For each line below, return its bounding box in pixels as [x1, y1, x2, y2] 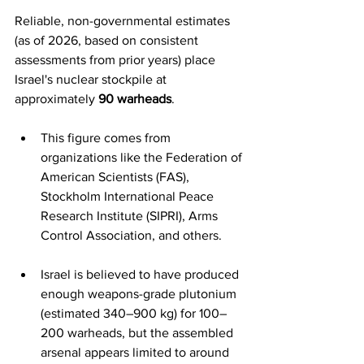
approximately [15, 92, 98, 106]
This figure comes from [41, 131, 174, 145]
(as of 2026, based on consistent [15, 33, 201, 47]
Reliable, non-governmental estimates [15, 14, 233, 28]
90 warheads [98, 92, 171, 106]
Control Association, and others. [41, 228, 222, 242]
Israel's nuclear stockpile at [15, 72, 170, 86]
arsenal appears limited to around [41, 345, 232, 359]
